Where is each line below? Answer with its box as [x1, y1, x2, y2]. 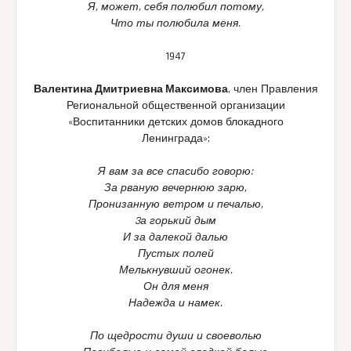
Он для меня [143, 280, 208, 295]
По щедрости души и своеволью [89, 329, 262, 344]
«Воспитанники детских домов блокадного [67, 115, 284, 130]
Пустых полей [137, 247, 214, 262]
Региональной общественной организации [66, 99, 285, 114]
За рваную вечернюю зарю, [104, 181, 247, 196]
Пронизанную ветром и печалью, [88, 197, 263, 212]
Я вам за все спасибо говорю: [98, 165, 253, 179]
